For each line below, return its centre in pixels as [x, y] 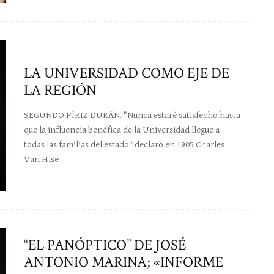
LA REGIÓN [60, 90]
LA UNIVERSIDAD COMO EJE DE [127, 73]
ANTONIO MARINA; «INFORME [124, 262]
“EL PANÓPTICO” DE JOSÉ [105, 245]
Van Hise [41, 159]
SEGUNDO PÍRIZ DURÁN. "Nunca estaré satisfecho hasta [132, 115]
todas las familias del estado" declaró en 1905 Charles [124, 144]
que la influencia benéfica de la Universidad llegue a [122, 130]
